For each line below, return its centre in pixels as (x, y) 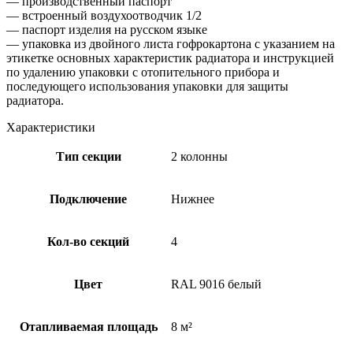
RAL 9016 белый (216, 284)
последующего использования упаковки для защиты (147, 86)
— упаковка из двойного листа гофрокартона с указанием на (171, 43)
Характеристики (51, 127)
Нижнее (193, 199)
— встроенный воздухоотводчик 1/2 (104, 15)
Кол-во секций (88, 241)
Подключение (88, 199)
